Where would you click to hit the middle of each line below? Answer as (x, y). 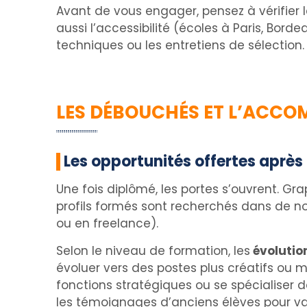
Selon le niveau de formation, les (153, 251)
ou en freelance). (107, 223)
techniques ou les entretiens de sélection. (180, 45)
